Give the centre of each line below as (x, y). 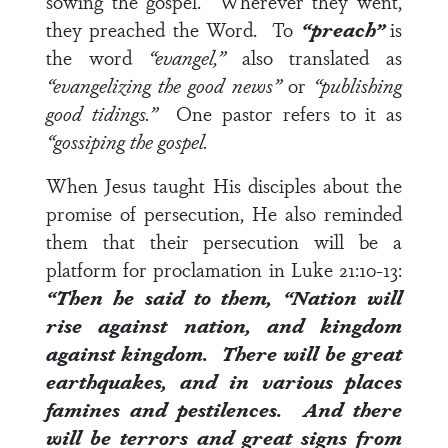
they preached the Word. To (173, 29)
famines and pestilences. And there (224, 409)
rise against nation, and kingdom (224, 325)
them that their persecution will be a (224, 241)
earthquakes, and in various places (224, 381)
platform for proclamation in (168, 269)
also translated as (314, 57)
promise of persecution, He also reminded (224, 213)
